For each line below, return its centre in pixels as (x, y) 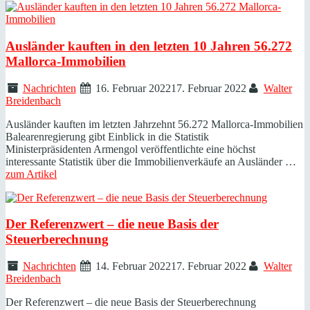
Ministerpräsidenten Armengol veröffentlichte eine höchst (130, 149)
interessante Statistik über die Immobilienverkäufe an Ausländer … (151, 161)
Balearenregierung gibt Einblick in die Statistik (107, 136)
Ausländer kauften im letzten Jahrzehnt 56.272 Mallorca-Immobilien (154, 124)
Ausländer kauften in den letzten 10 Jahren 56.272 (149, 46)
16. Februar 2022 (134, 88)
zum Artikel (31, 174)
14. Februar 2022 (134, 266)
